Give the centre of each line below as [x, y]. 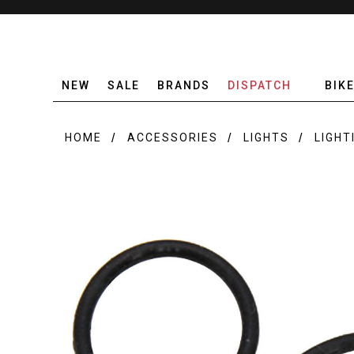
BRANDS [184, 85]
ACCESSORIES [173, 137]
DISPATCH [260, 85]
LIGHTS [267, 137]
